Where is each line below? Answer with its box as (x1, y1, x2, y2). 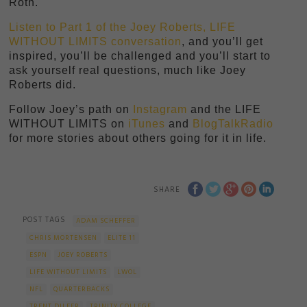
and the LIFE (186, 103, 261, 115)
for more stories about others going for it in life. (8, 132, 267, 144)
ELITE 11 (108, 232, 136, 243)
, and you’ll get (181, 35, 263, 47)
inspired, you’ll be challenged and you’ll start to (8, 49, 271, 62)
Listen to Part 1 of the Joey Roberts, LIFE (8, 21, 236, 33)
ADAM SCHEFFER (76, 214, 136, 226)
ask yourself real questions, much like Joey (8, 64, 246, 76)
